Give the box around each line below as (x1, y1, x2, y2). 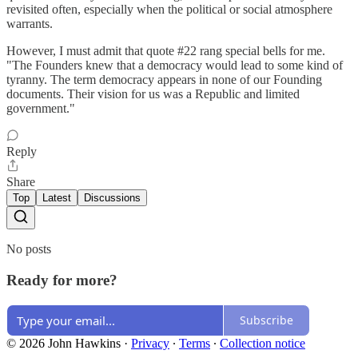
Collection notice (220, 336, 305, 350)
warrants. (6, 17, 53, 31)
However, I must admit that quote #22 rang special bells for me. (6, 44, 325, 58)
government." (6, 101, 75, 116)
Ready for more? (6, 272, 117, 289)
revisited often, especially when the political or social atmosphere (6, 2, 332, 17)
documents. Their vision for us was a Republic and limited (6, 87, 300, 101)
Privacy (131, 336, 169, 350)
